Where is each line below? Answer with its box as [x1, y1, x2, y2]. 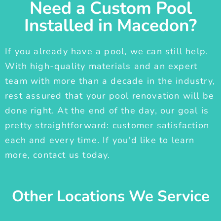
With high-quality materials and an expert [5, 60, 198, 73]
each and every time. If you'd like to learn [5, 134, 195, 147]
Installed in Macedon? [24, 14, 197, 37]
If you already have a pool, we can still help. [5, 45, 209, 58]
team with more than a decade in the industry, [5, 75, 216, 87]
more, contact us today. [5, 149, 110, 161]
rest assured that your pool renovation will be [5, 90, 215, 102]
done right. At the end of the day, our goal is [5, 105, 209, 117]
